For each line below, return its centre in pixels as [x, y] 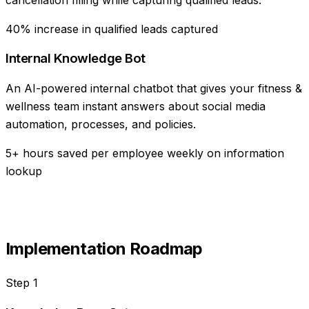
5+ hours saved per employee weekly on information [145, 153]
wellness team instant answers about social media [136, 106]
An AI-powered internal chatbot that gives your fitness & [154, 88]
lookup [24, 171]
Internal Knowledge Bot [76, 59]
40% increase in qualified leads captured [112, 29]
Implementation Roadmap [104, 248]
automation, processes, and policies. [101, 124]
